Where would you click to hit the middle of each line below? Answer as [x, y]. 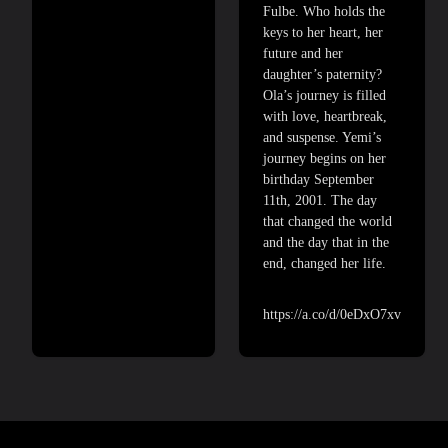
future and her [303, 53]
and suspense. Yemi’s [322, 137]
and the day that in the [326, 242]
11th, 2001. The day [320, 200]
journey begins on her [324, 158]
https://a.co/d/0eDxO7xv [332, 314]
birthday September [318, 179]
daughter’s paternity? [322, 74]
